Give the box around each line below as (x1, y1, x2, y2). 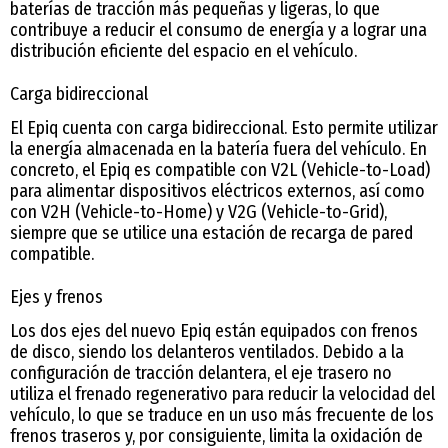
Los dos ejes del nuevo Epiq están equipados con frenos (10, 320, 418, 343)
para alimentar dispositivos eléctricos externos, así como (10, 180, 425, 203)
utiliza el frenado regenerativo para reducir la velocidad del (10, 383, 435, 406)
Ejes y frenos (10, 286, 103, 309)
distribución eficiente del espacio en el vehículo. (10, 40, 357, 63)
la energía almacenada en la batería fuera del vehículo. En (10, 138, 427, 161)
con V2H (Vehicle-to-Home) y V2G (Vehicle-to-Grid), (10, 201, 387, 224)
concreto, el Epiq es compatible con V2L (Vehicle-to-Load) (10, 159, 430, 182)
